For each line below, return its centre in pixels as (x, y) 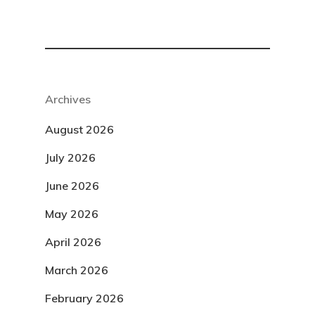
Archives (68, 99)
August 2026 (79, 129)
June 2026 (72, 186)
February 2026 (84, 298)
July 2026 (70, 157)
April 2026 (73, 242)
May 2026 (72, 214)
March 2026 (77, 270)
